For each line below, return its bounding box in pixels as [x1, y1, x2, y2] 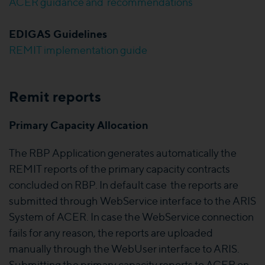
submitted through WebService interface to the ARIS [9, 195, 256, 207]
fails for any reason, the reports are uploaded [9, 227, 213, 239]
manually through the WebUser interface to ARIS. [9, 243, 240, 255]
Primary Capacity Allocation [9, 118, 148, 131]
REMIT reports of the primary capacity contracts [9, 163, 230, 175]
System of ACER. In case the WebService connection [9, 211, 254, 223]
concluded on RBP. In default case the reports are [9, 179, 238, 191]
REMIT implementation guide [9, 44, 147, 56]
